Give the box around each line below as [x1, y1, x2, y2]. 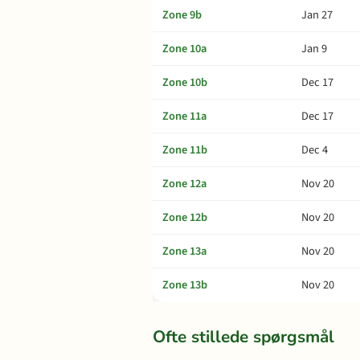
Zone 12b [162, 209, 207, 226]
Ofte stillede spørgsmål [153, 325, 334, 348]
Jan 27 [301, 6, 333, 23]
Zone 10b [162, 74, 207, 91]
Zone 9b [162, 6, 202, 23]
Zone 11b [162, 141, 207, 158]
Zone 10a [162, 40, 207, 57]
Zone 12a [162, 175, 207, 192]
